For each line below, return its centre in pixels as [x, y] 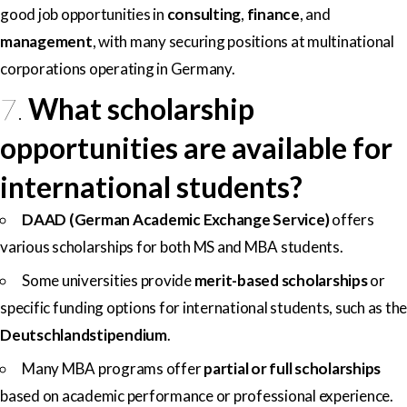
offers [352, 219]
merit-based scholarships [281, 280]
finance [273, 14]
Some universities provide [108, 280]
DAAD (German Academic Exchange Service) [176, 219]
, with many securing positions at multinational [243, 41]
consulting [203, 14]
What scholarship [142, 108]
